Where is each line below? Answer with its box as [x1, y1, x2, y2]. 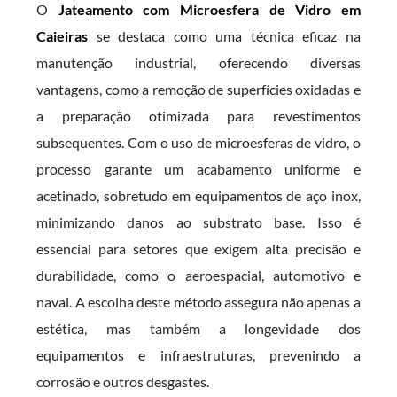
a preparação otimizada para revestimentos [36, 107, 361, 124]
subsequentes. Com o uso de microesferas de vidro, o [36, 134, 361, 151]
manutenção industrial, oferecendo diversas [36, 54, 361, 71]
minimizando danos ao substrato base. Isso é [36, 214, 361, 230]
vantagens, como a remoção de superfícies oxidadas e [36, 81, 361, 97]
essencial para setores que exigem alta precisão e [36, 240, 361, 257]
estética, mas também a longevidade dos [36, 320, 361, 337]
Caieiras [36, 27, 89, 44]
